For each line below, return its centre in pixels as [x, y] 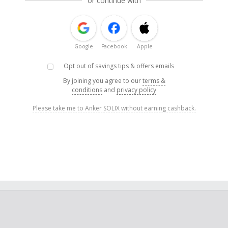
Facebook [114, 47]
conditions [87, 90]
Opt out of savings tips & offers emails [119, 66]
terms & [154, 81]
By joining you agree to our [103, 81]
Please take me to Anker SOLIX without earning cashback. [114, 108]
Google [83, 47]
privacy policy [136, 90]
